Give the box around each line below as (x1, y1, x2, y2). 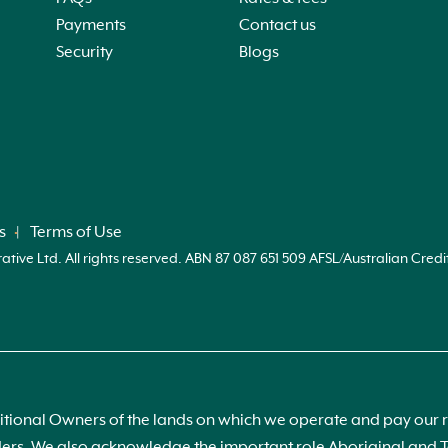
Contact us (238, 17, 316, 35)
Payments (55, 17, 126, 35)
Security (55, 44, 113, 62)
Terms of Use (30, 224, 122, 242)
